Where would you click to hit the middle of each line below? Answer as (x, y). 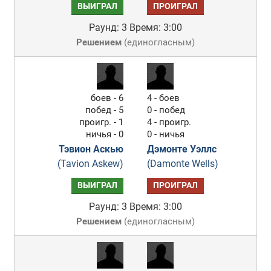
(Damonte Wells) (183, 164)
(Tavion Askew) (91, 164)
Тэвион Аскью (91, 149)
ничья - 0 (105, 134)
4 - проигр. (169, 122)
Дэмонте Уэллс (182, 149)
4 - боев (164, 98)
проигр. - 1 (102, 122)
